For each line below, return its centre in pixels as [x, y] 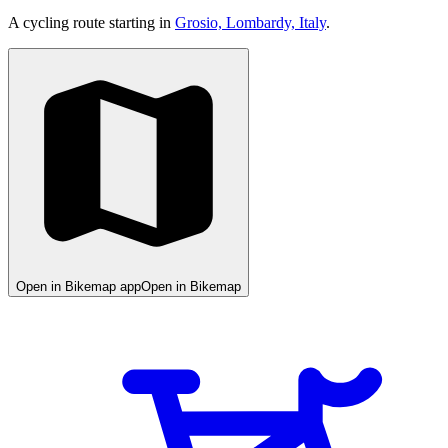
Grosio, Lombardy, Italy [250, 22]
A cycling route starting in [91, 22]
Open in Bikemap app [78, 286]
